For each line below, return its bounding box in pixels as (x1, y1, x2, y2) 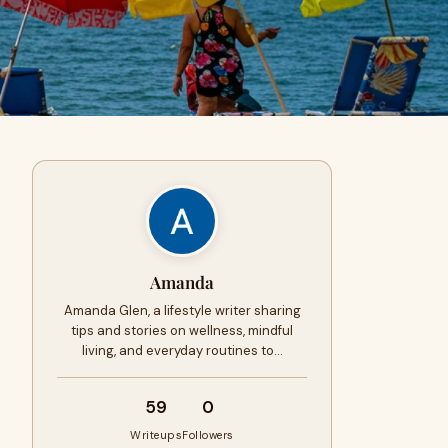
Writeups (130, 428, 183, 442)
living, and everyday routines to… (81, 342, 283, 359)
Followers (182, 428, 234, 442)
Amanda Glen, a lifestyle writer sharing (63, 302, 301, 319)
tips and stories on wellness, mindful (71, 322, 293, 339)
